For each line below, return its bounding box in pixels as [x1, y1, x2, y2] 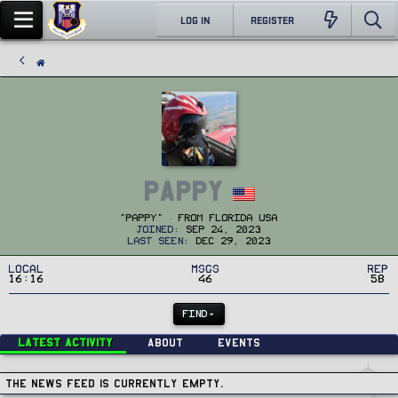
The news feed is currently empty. [5, 377, 225, 390]
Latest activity [18, 336, 113, 349]
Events [218, 336, 260, 349]
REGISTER [250, 12, 294, 27]
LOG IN [179, 12, 211, 27]
